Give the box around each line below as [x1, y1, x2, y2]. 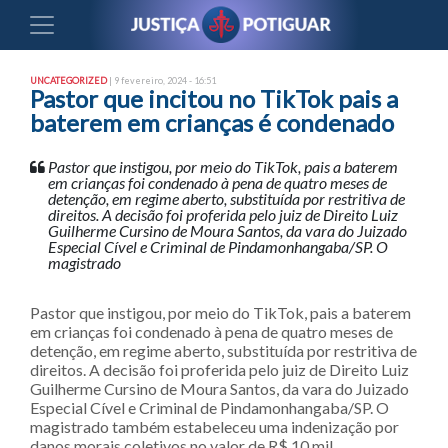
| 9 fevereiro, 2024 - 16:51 [107, 75, 216, 86]
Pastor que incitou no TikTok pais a [30, 84, 398, 113]
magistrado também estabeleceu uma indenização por [30, 417, 399, 436]
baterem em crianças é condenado [30, 108, 394, 137]
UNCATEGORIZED [30, 75, 107, 86]
